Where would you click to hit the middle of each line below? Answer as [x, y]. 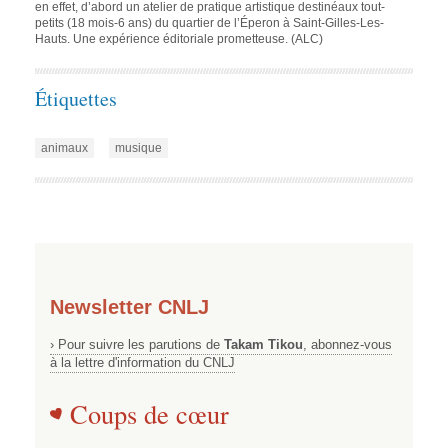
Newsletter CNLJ [129, 307]
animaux [64, 147]
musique [138, 147]
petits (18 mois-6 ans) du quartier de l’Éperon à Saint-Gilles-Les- [209, 22]
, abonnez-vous [347, 344]
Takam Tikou [263, 344]
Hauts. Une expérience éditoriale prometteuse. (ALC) [179, 38]
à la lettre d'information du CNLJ [142, 362]
